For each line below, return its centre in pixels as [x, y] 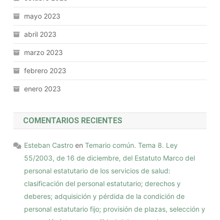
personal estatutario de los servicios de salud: [97, 170]
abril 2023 [41, 34]
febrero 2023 [45, 70]
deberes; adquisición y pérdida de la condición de [105, 196]
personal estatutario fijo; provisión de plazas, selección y [115, 209]
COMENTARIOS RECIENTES [73, 120]
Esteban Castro [49, 145]
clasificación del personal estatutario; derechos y [103, 183]
